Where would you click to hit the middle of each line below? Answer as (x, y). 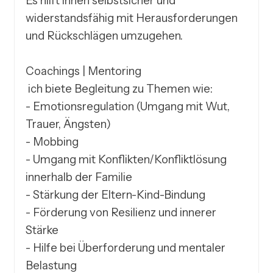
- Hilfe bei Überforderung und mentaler (126, 248)
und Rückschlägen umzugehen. (106, 36)
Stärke (42, 230)
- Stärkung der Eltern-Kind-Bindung (116, 195)
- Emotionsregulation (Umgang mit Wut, (128, 107)
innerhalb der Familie (79, 177)
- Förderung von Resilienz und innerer (121, 213)
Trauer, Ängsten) (69, 124)
